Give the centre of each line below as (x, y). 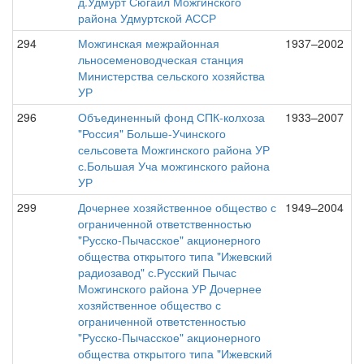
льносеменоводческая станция (161, 59)
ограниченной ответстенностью (162, 321)
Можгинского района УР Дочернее (170, 288)
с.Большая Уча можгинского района (174, 166)
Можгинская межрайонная (149, 43)
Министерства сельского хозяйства (171, 76)
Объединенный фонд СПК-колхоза (171, 117)
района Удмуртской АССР (147, 18)
